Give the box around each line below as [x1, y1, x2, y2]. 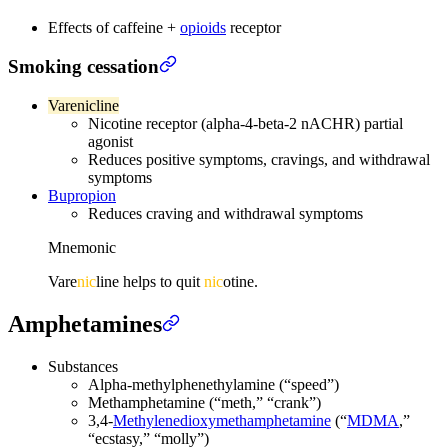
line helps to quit [96, 272, 204, 290]
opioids [180, 18, 226, 36]
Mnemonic [48, 238, 116, 256]
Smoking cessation [8, 56, 159, 78]
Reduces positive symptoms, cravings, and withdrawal [88, 150, 430, 168]
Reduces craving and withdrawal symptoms [88, 204, 363, 222]
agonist [88, 132, 133, 150]
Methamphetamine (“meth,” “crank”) [88, 393, 321, 411]
